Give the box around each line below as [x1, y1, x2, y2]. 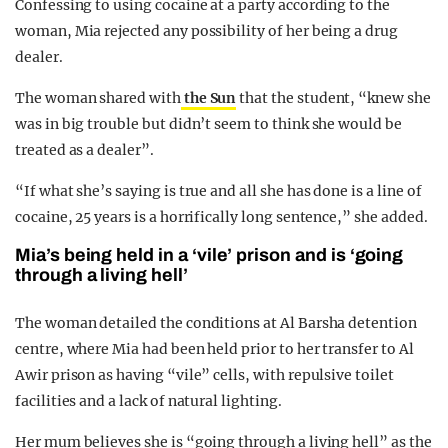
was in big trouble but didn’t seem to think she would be [15, 115, 402, 134]
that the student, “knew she [236, 89, 431, 108]
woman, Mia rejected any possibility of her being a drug [15, 22, 398, 41]
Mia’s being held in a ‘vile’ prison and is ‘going [15, 245, 404, 266]
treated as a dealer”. [15, 141, 154, 160]
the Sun [180, 89, 237, 108]
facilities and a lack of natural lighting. [15, 392, 282, 411]
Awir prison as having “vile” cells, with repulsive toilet [15, 366, 394, 385]
